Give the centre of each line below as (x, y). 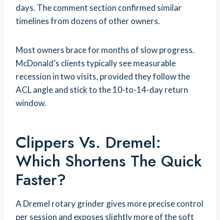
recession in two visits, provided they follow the (103, 77)
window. (31, 103)
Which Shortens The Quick (109, 161)
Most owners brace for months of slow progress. (105, 50)
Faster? (41, 180)
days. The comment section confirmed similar (99, 8)
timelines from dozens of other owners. (88, 21)
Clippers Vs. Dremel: (88, 143)
